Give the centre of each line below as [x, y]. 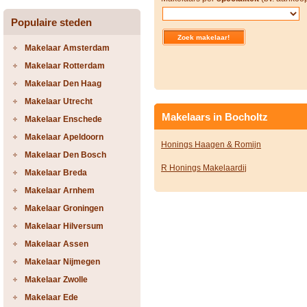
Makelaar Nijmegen [62, 262]
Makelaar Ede [51, 297]
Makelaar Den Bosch [65, 155]
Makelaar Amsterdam [67, 48]
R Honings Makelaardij [204, 168]
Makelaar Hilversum [64, 226]
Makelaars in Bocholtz [215, 117]
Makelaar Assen [57, 244]
